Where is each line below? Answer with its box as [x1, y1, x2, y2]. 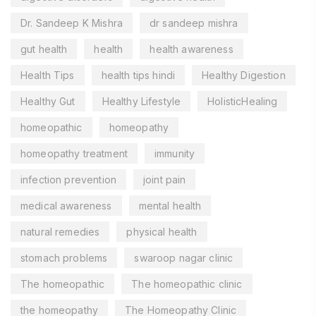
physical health [126, 225, 197, 238]
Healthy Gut [20, 95, 75, 107]
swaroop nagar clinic [134, 251, 233, 264]
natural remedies [20, 225, 100, 238]
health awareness [150, 42, 233, 55]
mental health [138, 199, 202, 212]
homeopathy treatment [20, 147, 128, 159]
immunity [154, 147, 195, 159]
